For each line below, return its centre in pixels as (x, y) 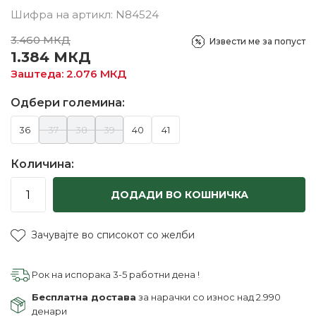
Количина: (42, 164)
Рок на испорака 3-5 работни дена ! (116, 274)
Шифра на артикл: (63, 14)
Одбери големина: (68, 103)
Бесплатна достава (84, 297)
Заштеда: (38, 74)
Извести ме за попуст (257, 41)
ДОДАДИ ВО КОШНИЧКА (179, 195)
